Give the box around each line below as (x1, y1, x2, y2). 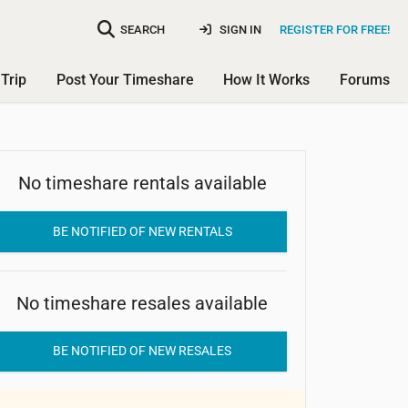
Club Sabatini (83, 172, 201, 195)
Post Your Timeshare (56, 71, 194, 88)
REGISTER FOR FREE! (280, 22, 390, 36)
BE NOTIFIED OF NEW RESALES (53, 343, 231, 359)
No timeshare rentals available (17, 172, 267, 194)
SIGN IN (217, 22, 261, 36)
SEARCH (120, 22, 165, 36)
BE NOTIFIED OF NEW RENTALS (52, 223, 232, 239)
